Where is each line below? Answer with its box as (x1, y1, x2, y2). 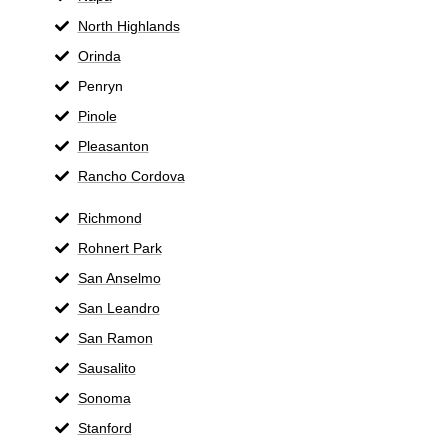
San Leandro (77, 299, 160, 316)
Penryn (77, 77, 123, 94)
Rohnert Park (77, 239, 162, 256)
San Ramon (77, 329, 153, 346)
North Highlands (77, 17, 180, 34)
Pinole (77, 107, 117, 124)
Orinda (77, 47, 121, 64)
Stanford (77, 419, 132, 436)
